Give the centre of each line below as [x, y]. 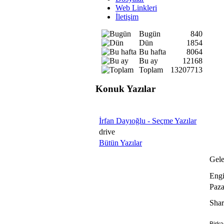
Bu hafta [152, 51]
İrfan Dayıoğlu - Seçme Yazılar [148, 121]
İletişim [127, 16]
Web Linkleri [136, 7]
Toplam [151, 69]
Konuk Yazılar [125, 89]
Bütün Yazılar [120, 143]
